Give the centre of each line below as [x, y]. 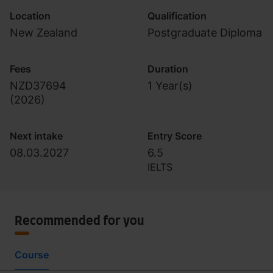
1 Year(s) [170, 86]
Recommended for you [80, 221]
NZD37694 [38, 86]
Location [30, 16]
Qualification [177, 16]
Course [32, 255]
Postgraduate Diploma [205, 33]
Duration [168, 69]
